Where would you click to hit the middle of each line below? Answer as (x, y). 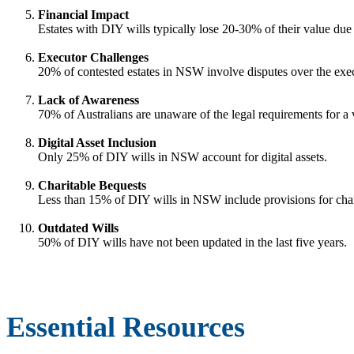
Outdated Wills (78, 228)
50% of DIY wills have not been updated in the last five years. (192, 242)
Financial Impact (83, 14)
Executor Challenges (93, 57)
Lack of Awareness (88, 100)
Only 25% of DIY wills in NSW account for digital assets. (183, 156)
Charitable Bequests (92, 185)
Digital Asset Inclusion (97, 142)
